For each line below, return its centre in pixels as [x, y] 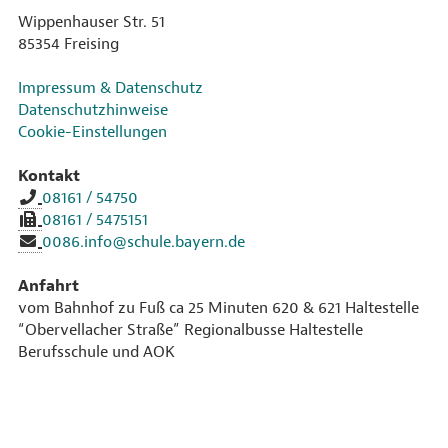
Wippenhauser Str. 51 [91, 22]
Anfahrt [48, 286]
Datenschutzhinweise [93, 110]
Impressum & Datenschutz [110, 88]
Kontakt [49, 176]
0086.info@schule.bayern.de [143, 242]
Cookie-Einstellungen [92, 132]
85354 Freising [68, 44]
